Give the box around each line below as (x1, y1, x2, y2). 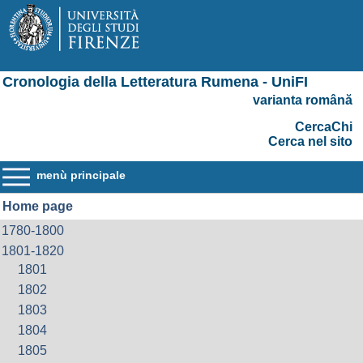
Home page (2, 199, 73, 213)
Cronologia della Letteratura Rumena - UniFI (2, 74, 308, 90)
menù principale (36, 169, 126, 181)
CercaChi (295, 120, 352, 134)
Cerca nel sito (268, 135, 352, 148)
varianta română (253, 93, 352, 107)
